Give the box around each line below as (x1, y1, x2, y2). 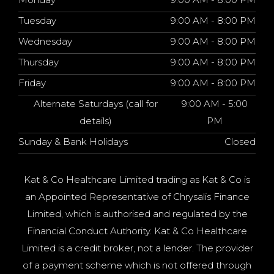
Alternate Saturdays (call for (34, 97, 158, 109)
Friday (18, 76, 46, 89)
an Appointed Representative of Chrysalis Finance (24, 190, 250, 202)
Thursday (18, 56, 59, 68)
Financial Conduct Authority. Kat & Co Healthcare (27, 224, 247, 237)
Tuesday (18, 14, 56, 26)
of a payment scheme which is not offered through (23, 259, 251, 271)
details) (80, 114, 113, 127)
